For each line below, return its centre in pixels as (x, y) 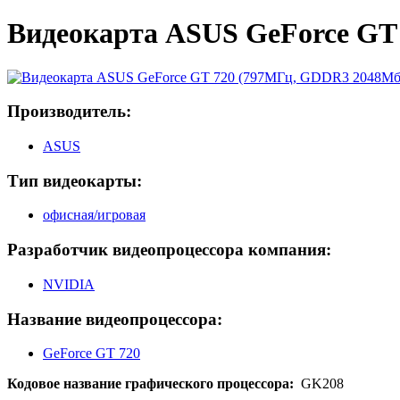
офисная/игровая (94, 215)
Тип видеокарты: (75, 180)
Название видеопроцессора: (115, 319)
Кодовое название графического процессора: (154, 384)
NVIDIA (69, 284)
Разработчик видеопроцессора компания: (169, 250)
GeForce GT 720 (92, 354)
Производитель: (69, 112)
